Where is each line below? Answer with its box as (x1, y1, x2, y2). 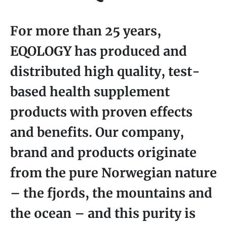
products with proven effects (10, 104, 193, 121)
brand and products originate (10, 144, 197, 161)
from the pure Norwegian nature (10, 165, 217, 181)
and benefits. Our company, (10, 124, 184, 141)
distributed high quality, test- (10, 63, 200, 80)
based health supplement (10, 84, 170, 100)
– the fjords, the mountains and (10, 185, 212, 202)
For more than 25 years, (10, 23, 161, 40)
